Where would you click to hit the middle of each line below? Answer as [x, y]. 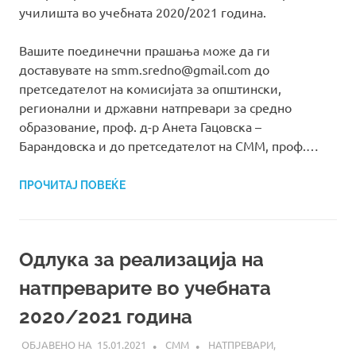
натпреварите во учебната [145, 288]
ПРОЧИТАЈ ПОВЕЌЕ [72, 186]
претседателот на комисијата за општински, [150, 89]
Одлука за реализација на [141, 260]
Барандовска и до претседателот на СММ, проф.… [169, 146]
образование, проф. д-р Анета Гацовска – [140, 127]
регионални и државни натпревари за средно [155, 108]
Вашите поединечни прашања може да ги [145, 50]
